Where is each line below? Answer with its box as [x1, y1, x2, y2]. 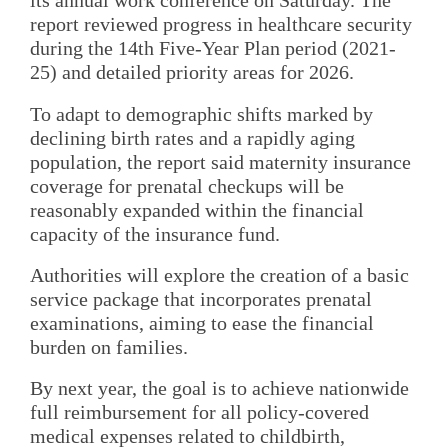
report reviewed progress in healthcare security [30, 13, 412, 36]
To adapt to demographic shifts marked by [30, 102, 373, 125]
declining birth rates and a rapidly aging [30, 126, 355, 149]
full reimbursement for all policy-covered [30, 401, 369, 424]
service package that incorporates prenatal [30, 287, 372, 310]
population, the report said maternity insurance [30, 150, 411, 173]
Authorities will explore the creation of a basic [30, 263, 409, 286]
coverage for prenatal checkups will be [30, 174, 344, 197]
